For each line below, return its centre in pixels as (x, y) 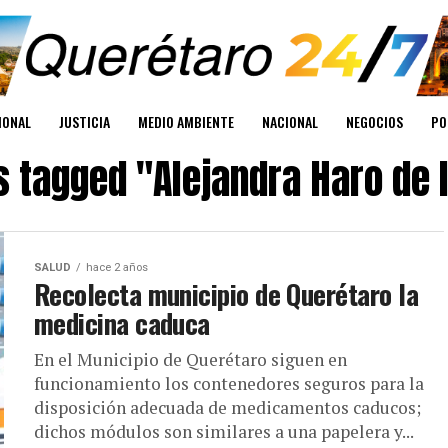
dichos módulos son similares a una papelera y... (224, 432)
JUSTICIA (84, 122)
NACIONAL (290, 122)
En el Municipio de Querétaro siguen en (190, 360)
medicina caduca (122, 323)
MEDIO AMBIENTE (186, 122)
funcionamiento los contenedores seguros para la (229, 384)
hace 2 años (117, 268)
